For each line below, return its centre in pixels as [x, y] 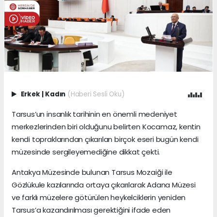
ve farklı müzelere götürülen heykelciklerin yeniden [99, 197]
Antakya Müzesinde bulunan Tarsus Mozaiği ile [92, 172]
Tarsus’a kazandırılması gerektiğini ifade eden [91, 210]
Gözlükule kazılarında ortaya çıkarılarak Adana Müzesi [104, 185]
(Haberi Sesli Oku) [96, 94]
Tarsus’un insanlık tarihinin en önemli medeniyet [94, 114]
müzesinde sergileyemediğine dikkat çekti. [86, 152]
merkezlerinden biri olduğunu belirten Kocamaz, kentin [106, 126]
